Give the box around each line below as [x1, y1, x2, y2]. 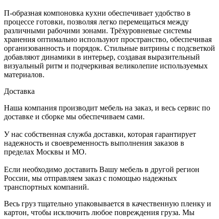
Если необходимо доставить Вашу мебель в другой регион [4, 165, 199, 174]
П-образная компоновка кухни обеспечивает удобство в [4, 8, 191, 17]
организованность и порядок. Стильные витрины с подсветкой [4, 44, 215, 52]
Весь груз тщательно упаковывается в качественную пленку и [4, 199, 211, 208]
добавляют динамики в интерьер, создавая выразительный [4, 52, 200, 61]
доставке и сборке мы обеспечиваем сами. [4, 112, 145, 121]
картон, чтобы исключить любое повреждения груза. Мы [4, 208, 195, 217]
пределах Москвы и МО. [4, 147, 87, 156]
